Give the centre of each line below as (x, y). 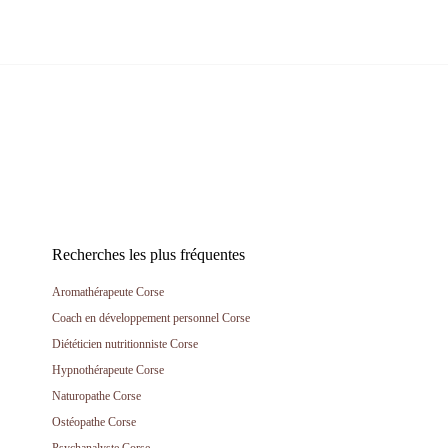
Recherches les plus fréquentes (148, 254)
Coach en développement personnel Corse (151, 318)
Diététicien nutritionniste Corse (125, 344)
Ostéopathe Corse (94, 422)
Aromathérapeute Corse (108, 292)
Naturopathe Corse (96, 396)
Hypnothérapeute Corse (108, 370)
